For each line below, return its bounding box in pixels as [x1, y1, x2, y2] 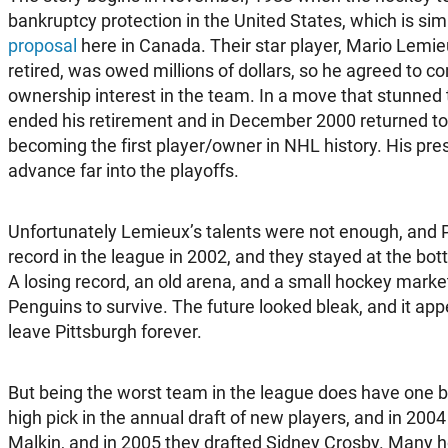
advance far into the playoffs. [8, 159, 239, 181]
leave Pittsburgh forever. [8, 320, 202, 342]
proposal [8, 34, 77, 56]
